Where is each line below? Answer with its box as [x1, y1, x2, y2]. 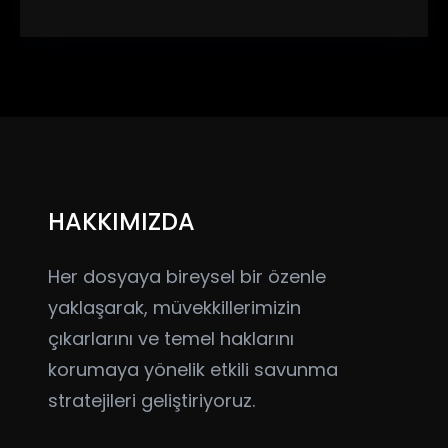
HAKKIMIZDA [48, 205, 195, 239]
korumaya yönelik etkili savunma [48, 357, 338, 383]
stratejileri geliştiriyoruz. [48, 388, 255, 414]
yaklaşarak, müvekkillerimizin [48, 295, 301, 321]
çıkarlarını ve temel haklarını [48, 326, 294, 352]
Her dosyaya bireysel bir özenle [48, 264, 326, 290]
